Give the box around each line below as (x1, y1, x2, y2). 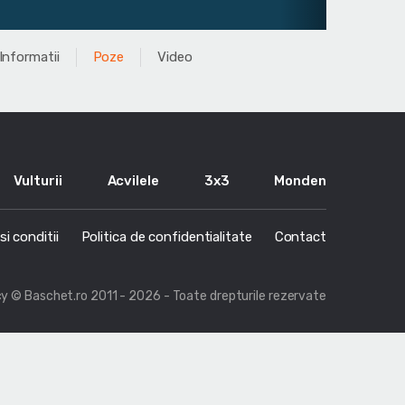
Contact (274, 228, 326, 245)
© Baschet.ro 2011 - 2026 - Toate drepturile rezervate (11, 288, 326, 305)
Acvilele (107, 172, 159, 189)
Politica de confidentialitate (80, 228, 252, 245)
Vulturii (14, 172, 62, 189)
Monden (274, 172, 326, 189)
